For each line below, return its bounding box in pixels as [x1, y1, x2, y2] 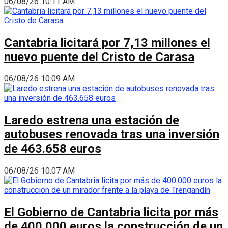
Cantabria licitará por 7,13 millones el [4, 35, 210, 50]
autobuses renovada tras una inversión [4, 127, 219, 142]
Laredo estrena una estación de [4, 113, 179, 128]
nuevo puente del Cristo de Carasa [4, 49, 194, 64]
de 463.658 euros [4, 141, 101, 156]
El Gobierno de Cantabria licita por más [4, 205, 218, 220]
